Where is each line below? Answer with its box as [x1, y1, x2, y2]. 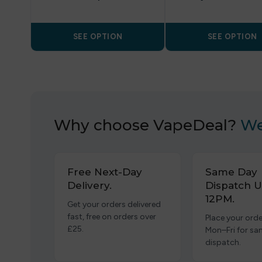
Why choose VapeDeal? [54, 116, 240, 135]
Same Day [205, 166, 257, 178]
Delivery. [67, 180, 112, 191]
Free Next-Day [67, 166, 142, 178]
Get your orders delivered [67, 199, 161, 209]
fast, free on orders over [67, 212, 156, 222]
